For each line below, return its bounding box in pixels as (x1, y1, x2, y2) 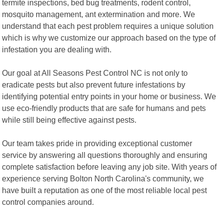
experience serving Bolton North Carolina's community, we (2, 174, 204, 183)
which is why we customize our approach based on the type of (2, 33, 216, 42)
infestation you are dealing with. (2, 44, 112, 54)
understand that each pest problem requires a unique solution (2, 21, 214, 30)
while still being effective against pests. (2, 115, 137, 124)
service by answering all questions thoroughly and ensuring (2, 150, 208, 159)
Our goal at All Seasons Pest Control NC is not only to (2, 68, 188, 77)
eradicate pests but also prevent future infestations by (2, 80, 186, 89)
